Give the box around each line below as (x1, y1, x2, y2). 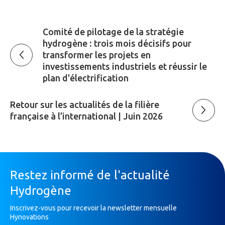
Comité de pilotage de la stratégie (43, 26, 184, 37)
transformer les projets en (43, 49, 151, 60)
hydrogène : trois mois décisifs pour (43, 38, 191, 48)
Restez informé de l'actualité (10, 168, 170, 182)
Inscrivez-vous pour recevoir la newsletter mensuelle (10, 203, 177, 212)
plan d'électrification (43, 72, 129, 83)
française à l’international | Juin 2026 (10, 110, 165, 121)
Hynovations (10, 212, 49, 221)
